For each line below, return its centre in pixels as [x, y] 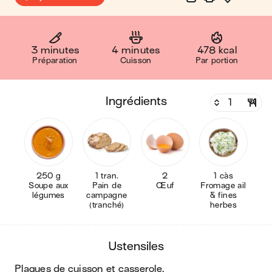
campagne [107, 195]
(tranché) [107, 205]
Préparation [55, 60]
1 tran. [107, 176]
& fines [223, 195]
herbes [223, 205]
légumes [49, 195]
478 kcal [217, 50]
